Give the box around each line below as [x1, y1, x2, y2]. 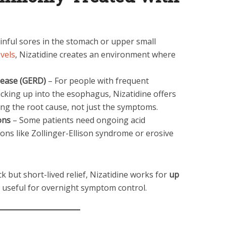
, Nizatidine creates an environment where [15, 49, 176, 60]
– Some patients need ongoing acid [11, 115, 145, 126]
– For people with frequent [46, 75, 149, 86]
